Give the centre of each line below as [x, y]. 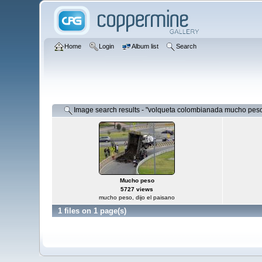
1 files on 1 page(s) [92, 211]
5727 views [137, 189]
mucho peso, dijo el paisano [137, 197]
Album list [145, 46]
